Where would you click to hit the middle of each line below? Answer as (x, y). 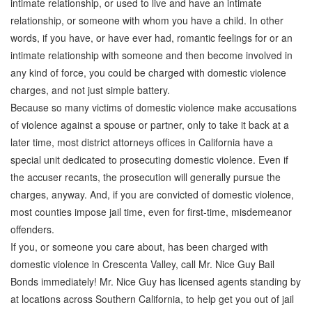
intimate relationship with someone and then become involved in (151, 55)
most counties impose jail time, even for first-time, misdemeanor (151, 212)
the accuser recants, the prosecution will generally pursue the (146, 177)
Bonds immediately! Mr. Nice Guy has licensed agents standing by (156, 281)
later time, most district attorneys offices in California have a (142, 142)
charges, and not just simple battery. (90, 90)
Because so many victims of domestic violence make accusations (154, 107)
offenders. (32, 229)
